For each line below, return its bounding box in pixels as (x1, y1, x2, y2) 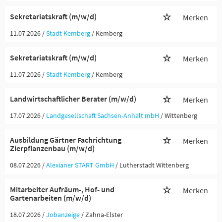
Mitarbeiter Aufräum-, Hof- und (10, 184, 114, 194)
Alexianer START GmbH (46, 161, 114, 169)
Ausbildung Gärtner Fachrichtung (10, 135, 121, 145)
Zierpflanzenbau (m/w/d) (10, 143, 95, 153)
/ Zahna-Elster (81, 210, 123, 219)
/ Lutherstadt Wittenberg (115, 161, 189, 169)
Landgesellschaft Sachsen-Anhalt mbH (46, 111, 159, 120)
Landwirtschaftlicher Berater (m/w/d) (10, 94, 136, 104)
